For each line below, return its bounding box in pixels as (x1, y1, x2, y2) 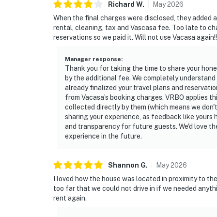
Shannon (108, 161, 139, 170)
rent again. (53, 194, 87, 202)
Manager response (65, 56, 121, 63)
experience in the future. (65, 132, 142, 140)
